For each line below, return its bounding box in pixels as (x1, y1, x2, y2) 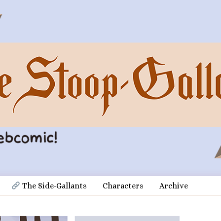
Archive (159, 181, 188, 190)
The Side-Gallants (20, 181, 87, 190)
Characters (102, 181, 144, 190)
